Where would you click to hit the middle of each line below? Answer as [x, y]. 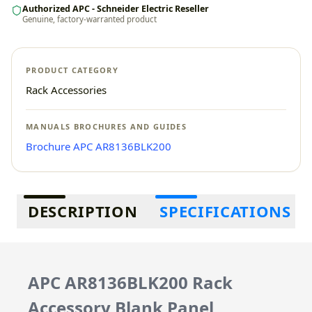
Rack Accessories [66, 90]
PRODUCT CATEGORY [72, 70]
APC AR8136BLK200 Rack [130, 282]
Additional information [70, 202]
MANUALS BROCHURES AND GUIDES [106, 126]
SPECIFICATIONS [225, 211]
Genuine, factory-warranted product [89, 19]
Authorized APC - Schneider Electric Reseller [116, 9]
